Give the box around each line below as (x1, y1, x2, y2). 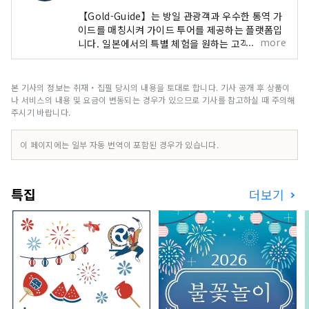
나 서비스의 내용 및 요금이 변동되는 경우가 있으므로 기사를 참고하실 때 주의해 (11, 93, 295, 106)
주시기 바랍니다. (11, 106, 71, 118)
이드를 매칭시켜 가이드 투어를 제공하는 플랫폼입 (78, 22, 283, 37)
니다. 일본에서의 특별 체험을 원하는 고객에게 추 (78, 36, 279, 50)
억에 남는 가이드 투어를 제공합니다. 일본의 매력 (78, 50, 279, 64)
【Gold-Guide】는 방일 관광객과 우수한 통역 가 (78, 8, 282, 23)
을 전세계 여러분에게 (78, 63, 166, 78)
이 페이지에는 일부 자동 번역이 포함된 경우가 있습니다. (20, 138, 219, 150)
